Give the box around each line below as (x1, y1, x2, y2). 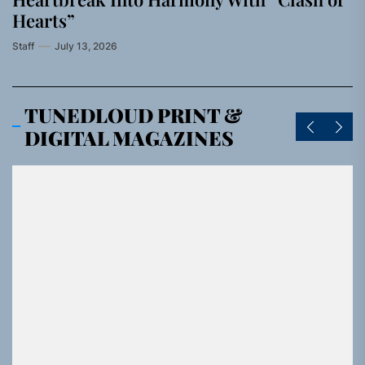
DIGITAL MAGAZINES (24, 125, 234, 151)
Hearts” (12, 8, 75, 33)
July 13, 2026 (55, 40, 117, 52)
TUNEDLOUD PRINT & (24, 102, 243, 128)
